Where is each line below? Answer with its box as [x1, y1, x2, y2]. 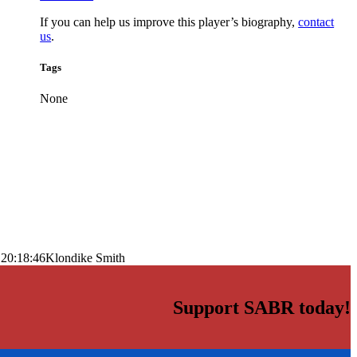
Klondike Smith [45, 251, 125, 265]
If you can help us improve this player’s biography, [40, 14, 299, 29]
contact [298, 14, 335, 29]
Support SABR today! [173, 297, 351, 319]
